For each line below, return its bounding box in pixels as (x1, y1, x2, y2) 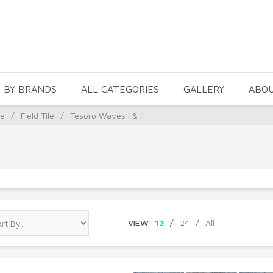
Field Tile (21, 110, 54, 121)
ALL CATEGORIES (81, 83, 159, 94)
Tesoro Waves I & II (70, 110, 144, 121)
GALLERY (183, 83, 224, 94)
